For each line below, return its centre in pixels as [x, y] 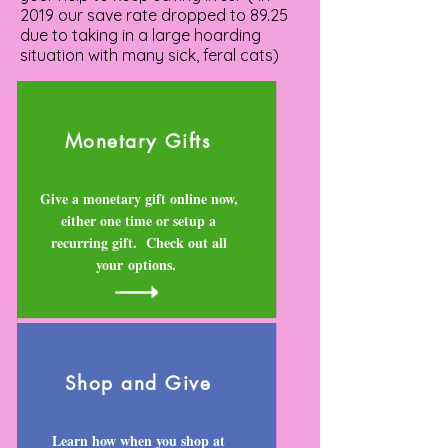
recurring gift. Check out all [138, 242]
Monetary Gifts [138, 141]
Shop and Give [138, 383]
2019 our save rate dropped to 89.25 [154, 15]
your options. [138, 264]
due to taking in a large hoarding [140, 35]
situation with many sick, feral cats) [149, 55]
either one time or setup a [138, 220]
